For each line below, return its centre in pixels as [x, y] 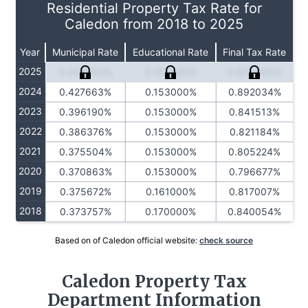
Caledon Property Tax [154, 281]
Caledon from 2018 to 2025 [154, 24]
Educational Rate [170, 52]
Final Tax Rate [254, 52]
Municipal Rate [85, 52]
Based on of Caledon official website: [127, 240]
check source [226, 240]
